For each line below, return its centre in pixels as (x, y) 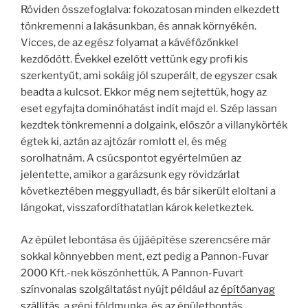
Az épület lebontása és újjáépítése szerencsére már (146, 240)
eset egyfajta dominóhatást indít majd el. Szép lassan (149, 109)
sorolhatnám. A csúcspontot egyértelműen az (131, 158)
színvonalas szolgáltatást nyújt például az (121, 289)
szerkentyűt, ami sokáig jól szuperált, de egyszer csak (149, 76)
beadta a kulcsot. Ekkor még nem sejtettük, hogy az (144, 92)
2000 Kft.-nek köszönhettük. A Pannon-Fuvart (132, 273)
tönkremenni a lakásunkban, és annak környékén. (139, 26)
